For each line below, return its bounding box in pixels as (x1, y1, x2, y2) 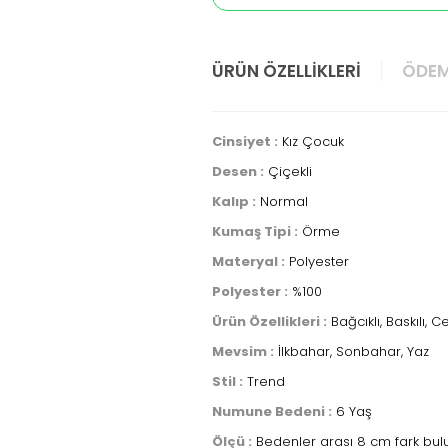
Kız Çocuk (278, 132, 344, 151)
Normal (256, 192, 308, 211)
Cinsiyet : (212, 132, 278, 151)
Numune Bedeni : (212, 402, 332, 421)
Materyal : (212, 252, 285, 271)
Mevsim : (212, 342, 274, 361)
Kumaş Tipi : (212, 222, 298, 241)
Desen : (212, 162, 264, 181)
